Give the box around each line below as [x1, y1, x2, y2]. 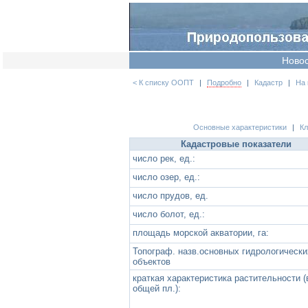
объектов [133, 256, 170, 267]
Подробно [207, 78, 241, 87]
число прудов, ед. [133, 190, 208, 201]
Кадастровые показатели [180, 138, 291, 149]
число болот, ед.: [133, 208, 205, 219]
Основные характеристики [193, 123, 287, 132]
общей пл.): [133, 283, 181, 294]
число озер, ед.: [133, 171, 200, 182]
